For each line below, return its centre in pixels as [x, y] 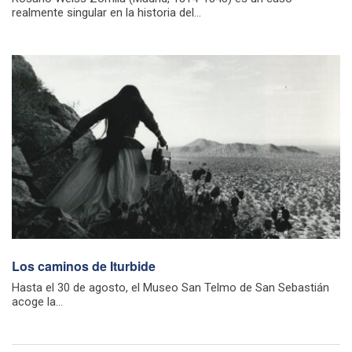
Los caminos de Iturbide [84, 266]
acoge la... [37, 302]
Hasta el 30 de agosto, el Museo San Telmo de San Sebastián [170, 288]
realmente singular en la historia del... [106, 13]
